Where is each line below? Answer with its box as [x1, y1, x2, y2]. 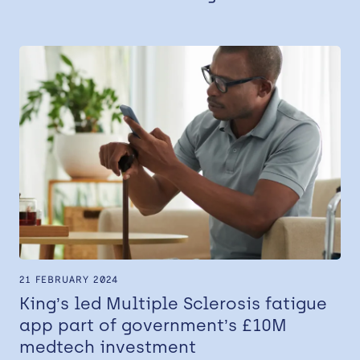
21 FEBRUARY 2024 [19, 274, 118, 286]
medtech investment [19, 337, 196, 358]
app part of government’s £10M [19, 315, 287, 336]
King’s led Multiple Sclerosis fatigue [19, 293, 327, 314]
